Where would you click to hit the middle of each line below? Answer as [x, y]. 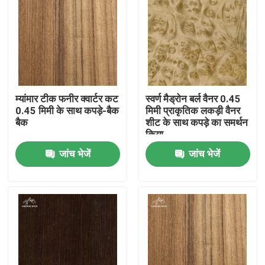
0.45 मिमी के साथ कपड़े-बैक [67, 111]
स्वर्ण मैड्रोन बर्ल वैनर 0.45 [193, 99]
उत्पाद [32, 224]
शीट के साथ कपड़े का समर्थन [196, 123]
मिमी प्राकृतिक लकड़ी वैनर [193, 111]
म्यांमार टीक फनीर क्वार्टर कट [67, 99]
